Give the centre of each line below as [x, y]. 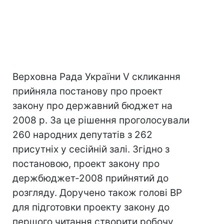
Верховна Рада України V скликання [96, 77]
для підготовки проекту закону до [91, 207]
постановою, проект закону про [86, 164]
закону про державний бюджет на [92, 106]
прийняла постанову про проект [87, 91]
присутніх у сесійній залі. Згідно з [91, 149]
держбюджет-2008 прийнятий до [90, 178]
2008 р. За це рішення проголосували [101, 120]
